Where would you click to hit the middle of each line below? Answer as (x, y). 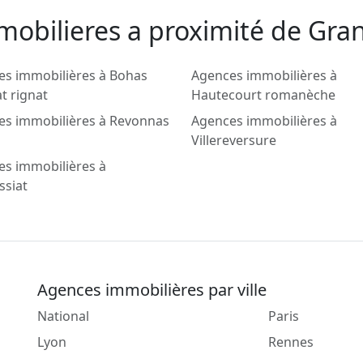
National (63, 316)
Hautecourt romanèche (263, 95)
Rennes (291, 342)
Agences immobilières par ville (152, 290)
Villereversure (234, 141)
